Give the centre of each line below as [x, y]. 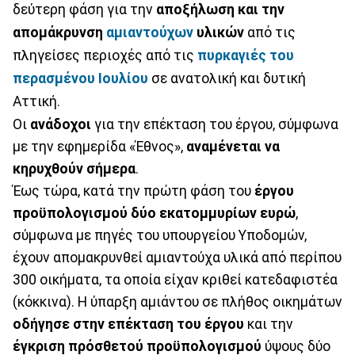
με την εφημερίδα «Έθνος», [99, 146]
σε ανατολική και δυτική [227, 78]
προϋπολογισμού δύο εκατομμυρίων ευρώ [154, 213]
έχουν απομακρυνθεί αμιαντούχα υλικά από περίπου [177, 257]
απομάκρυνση [59, 32]
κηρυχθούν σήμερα [74, 168]
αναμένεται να [233, 146]
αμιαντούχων [151, 32]
